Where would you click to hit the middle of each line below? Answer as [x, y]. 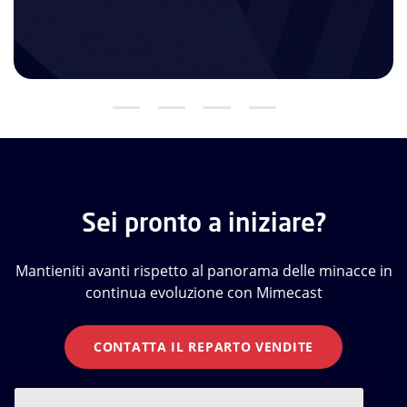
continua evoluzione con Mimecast [203, 292]
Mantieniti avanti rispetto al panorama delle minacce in [203, 270]
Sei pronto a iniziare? [203, 222]
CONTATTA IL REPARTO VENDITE [203, 346]
